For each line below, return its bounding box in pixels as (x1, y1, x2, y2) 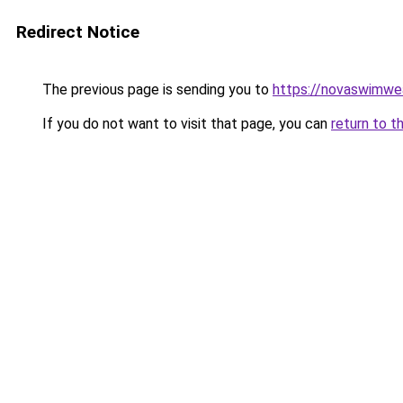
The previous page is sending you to (39, 81, 273, 98)
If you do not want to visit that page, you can (39, 115, 331, 132)
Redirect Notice (16, 22, 139, 42)
